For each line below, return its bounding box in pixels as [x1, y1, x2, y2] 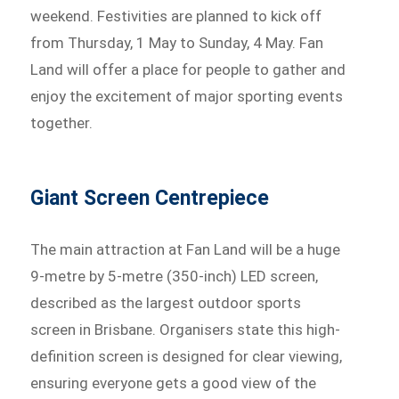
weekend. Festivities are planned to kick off [30, 6, 322, 25]
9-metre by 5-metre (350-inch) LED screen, [30, 266, 319, 285]
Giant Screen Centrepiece [30, 185, 270, 210]
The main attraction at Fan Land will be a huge [30, 240, 341, 258]
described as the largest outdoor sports [30, 293, 302, 312]
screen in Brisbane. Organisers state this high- [30, 320, 341, 338]
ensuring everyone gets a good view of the [30, 373, 317, 392]
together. [30, 113, 94, 132]
